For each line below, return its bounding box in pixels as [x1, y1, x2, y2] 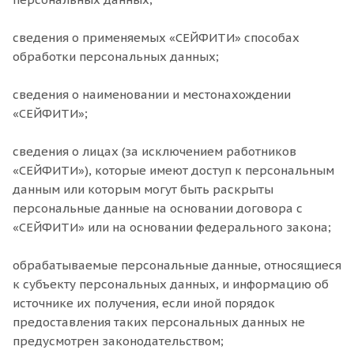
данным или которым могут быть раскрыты [13, 182, 273, 197]
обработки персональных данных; [13, 49, 219, 64]
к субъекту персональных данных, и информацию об [13, 277, 329, 292]
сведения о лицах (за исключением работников [13, 144, 296, 159]
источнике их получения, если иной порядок [13, 296, 275, 311]
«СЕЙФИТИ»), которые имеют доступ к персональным [13, 163, 334, 178]
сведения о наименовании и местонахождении [13, 87, 291, 102]
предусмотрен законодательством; [13, 333, 224, 348]
